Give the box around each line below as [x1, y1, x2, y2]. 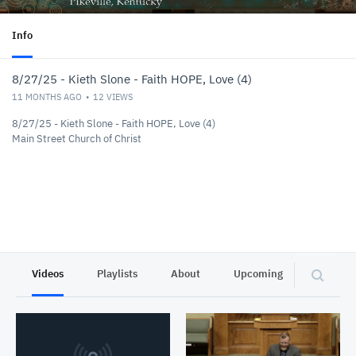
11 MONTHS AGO [12, 91, 82, 103]
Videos [32, 267, 64, 281]
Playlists [97, 267, 137, 281]
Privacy [316, 267, 352, 281]
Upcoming [234, 267, 283, 281]
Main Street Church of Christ [12, 132, 141, 145]
